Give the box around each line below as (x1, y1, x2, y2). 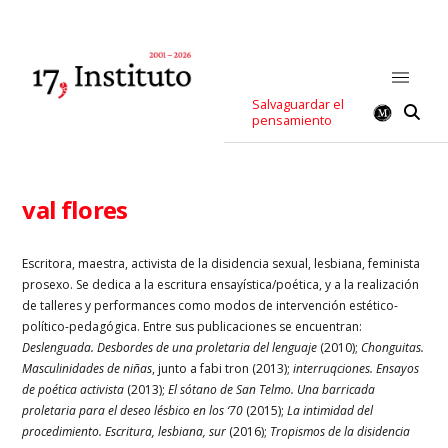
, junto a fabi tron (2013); (152, 359, 294, 377)
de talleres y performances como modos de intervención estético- (22, 296, 399, 314)
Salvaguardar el (252, 96, 345, 113)
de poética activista (22, 380, 125, 398)
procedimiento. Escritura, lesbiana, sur (22, 422, 227, 440)
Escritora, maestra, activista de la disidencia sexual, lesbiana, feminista (22, 254, 421, 272)
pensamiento (252, 112, 333, 129)
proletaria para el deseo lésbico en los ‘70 (22, 401, 244, 419)
